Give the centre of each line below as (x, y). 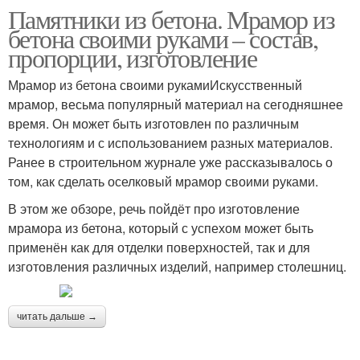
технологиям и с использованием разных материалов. (170, 143)
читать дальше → (57, 317)
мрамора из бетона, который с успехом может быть (161, 228)
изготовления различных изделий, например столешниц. (177, 266)
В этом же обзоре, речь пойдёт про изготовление (154, 209)
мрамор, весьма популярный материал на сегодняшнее (176, 104)
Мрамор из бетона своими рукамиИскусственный (155, 85)
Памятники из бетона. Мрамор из (171, 19)
